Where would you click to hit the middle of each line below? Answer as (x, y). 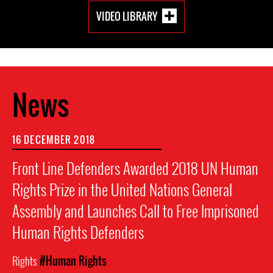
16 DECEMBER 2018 (54, 139)
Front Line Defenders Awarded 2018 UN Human (135, 168)
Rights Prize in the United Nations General (122, 189)
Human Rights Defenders (78, 232)
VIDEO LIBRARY (127, 16)
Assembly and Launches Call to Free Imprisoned (136, 210)
